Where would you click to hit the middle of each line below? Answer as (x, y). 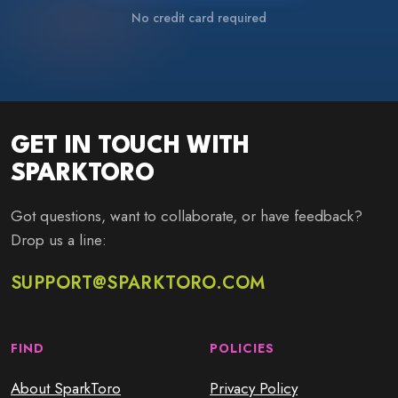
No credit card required (199, 18)
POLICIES (242, 349)
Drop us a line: (59, 240)
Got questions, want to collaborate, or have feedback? (187, 216)
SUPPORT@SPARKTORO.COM (138, 283)
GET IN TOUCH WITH (130, 147)
